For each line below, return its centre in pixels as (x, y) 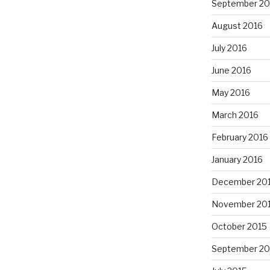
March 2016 (235, 115)
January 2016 (237, 159)
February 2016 (240, 137)
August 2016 (237, 25)
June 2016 (231, 70)
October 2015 (239, 226)
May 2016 (231, 92)
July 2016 (229, 48)
